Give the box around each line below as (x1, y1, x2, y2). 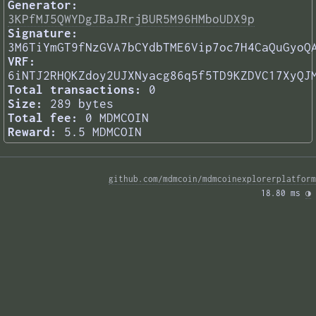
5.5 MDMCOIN (64, 125, 142, 140)
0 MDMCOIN (85, 111, 149, 126)
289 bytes (50, 97, 114, 111)
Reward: (8, 125, 57, 140)
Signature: (8, 26, 78, 41)
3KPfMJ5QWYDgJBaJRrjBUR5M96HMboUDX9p (8, 12, 255, 27)
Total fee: (8, 111, 78, 126)
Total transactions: (8, 83, 142, 97)
